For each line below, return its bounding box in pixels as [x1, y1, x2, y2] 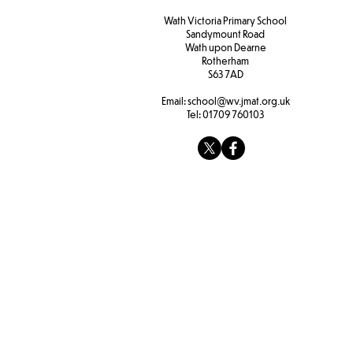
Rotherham [202, 54, 249, 67]
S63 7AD [207, 68, 243, 80]
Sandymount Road [186, 28, 265, 40]
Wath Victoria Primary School [164, 14, 287, 27]
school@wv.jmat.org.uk [187, 95, 290, 107]
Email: [161, 95, 188, 107]
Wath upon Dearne [184, 41, 266, 54]
